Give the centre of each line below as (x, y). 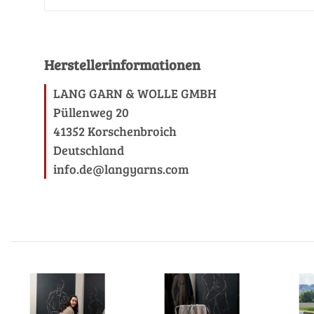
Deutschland (89, 150)
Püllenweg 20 (91, 112)
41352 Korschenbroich (115, 131)
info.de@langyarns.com (121, 169)
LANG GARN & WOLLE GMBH (135, 93)
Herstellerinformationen (122, 64)
